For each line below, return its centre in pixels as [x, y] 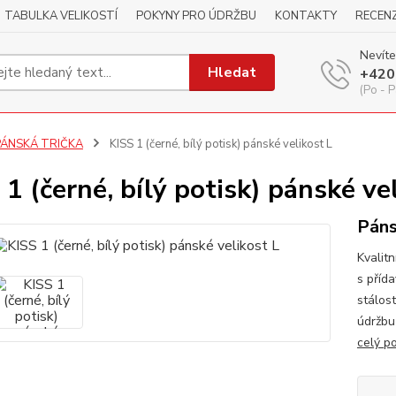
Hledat [232, 72]
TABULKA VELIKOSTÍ [61, 16]
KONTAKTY [306, 16]
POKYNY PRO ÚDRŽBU [196, 16]
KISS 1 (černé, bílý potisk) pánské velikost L [219, 144]
